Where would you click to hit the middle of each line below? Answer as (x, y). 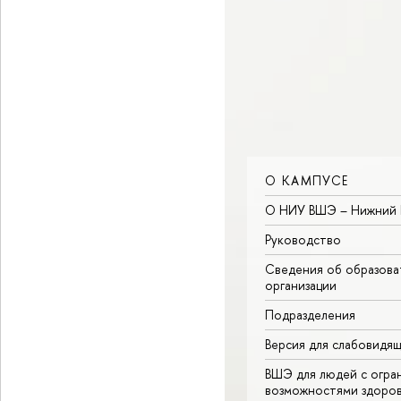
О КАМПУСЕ (307, 181)
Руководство (303, 240)
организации (301, 286)
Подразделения (310, 315)
